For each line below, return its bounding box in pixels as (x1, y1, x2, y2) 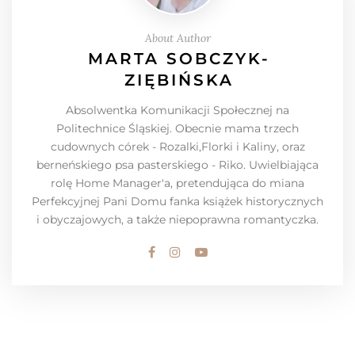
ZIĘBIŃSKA (124, 71, 234, 90)
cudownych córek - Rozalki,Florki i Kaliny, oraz (50, 139, 305, 155)
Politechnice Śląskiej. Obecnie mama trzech (56, 121, 299, 136)
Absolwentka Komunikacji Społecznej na (66, 103, 289, 118)
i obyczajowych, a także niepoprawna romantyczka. (36, 212, 319, 227)
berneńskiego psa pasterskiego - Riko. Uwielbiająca (36, 158, 319, 173)
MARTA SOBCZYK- (87, 49, 270, 69)
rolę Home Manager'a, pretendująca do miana (51, 176, 304, 191)
